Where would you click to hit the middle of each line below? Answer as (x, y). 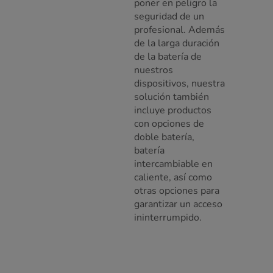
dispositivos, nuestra (179, 83)
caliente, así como (173, 177)
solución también (172, 97)
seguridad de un (169, 16)
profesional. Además (179, 30)
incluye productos (173, 110)
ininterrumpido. (168, 217)
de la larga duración (177, 43)
